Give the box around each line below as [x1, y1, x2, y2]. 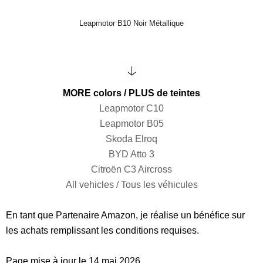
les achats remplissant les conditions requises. [6, 225, 199, 235]
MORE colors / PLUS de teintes [63, 87, 200, 98]
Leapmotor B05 [99, 118, 164, 129]
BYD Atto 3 [109, 149, 154, 159]
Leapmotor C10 [99, 103, 164, 113]
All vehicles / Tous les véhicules [65, 179, 198, 190]
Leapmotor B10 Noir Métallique [79, 19, 184, 28]
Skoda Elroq [106, 133, 157, 144]
